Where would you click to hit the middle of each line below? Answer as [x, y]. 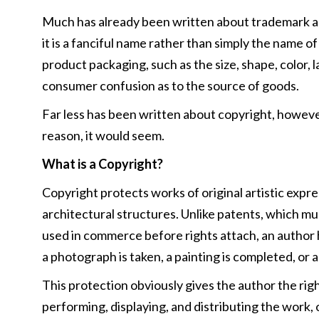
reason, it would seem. [103, 135]
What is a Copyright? [102, 164]
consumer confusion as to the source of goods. [170, 85]
